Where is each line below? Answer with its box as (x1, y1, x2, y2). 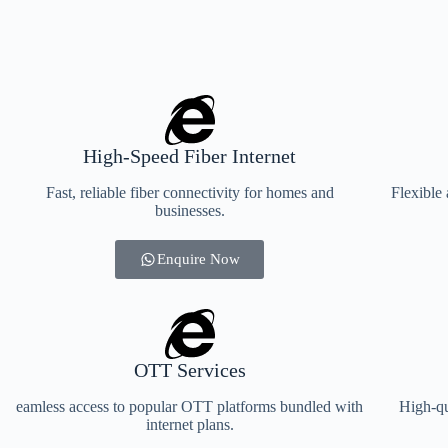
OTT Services (133, 358, 246, 381)
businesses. (154, 201, 225, 219)
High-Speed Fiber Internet (83, 144, 297, 167)
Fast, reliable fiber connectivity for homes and (45, 183, 334, 201)
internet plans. (145, 415, 234, 433)
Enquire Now (157, 250, 241, 267)
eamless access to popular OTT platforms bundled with (16, 397, 364, 415)
